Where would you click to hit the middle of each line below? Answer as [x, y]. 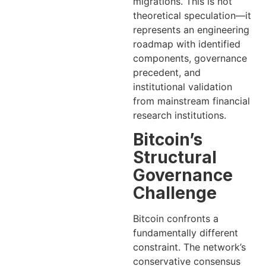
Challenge [175, 193]
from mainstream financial [191, 101]
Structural [175, 158]
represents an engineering [191, 29]
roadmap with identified [187, 44]
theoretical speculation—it [192, 15]
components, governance [190, 58]
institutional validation [183, 86]
